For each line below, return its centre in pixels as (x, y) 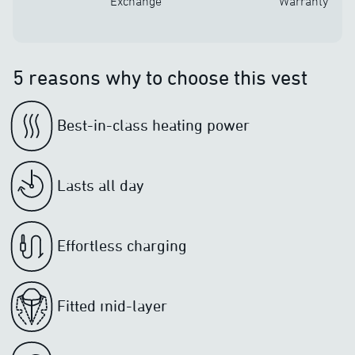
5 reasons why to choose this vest (160, 78)
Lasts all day (101, 185)
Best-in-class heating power (153, 125)
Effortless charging (122, 245)
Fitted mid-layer (112, 305)
